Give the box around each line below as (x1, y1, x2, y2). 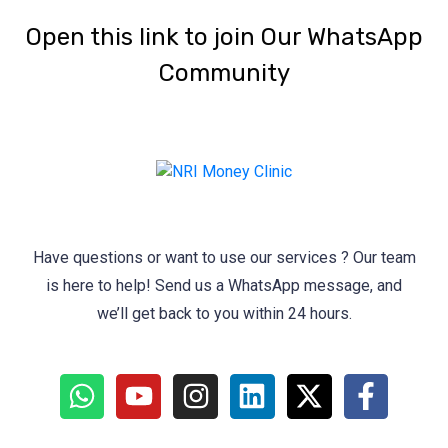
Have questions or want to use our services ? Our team (32, 247, 416, 267)
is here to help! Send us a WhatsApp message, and (46, 275, 402, 295)
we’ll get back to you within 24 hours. (96, 303, 352, 323)
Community (158, 59, 290, 88)
